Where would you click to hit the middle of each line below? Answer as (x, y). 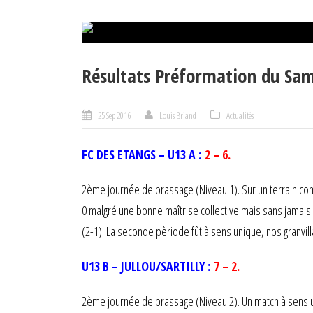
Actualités (240, 115)
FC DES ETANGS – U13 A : (143, 154)
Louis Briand (178, 115)
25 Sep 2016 (114, 115)
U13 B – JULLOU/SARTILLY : (148, 266)
